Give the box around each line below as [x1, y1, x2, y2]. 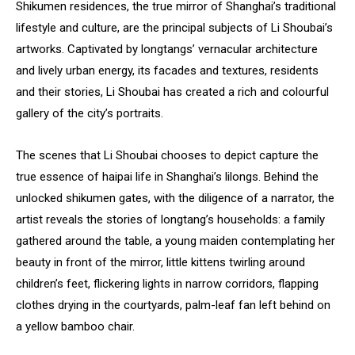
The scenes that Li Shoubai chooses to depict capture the [16, 147, 319, 162]
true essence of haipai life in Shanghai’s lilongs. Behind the [16, 169, 319, 184]
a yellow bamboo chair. [16, 319, 135, 334]
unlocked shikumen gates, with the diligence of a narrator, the [16, 190, 334, 205]
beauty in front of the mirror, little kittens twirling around [16, 254, 305, 269]
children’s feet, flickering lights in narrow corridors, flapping [16, 276, 319, 291]
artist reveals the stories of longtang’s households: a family [16, 212, 325, 227]
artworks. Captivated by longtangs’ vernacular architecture [16, 41, 318, 56]
